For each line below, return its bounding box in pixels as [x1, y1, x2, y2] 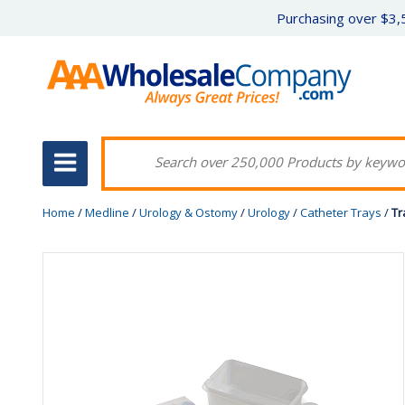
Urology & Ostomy [139, 204, 238, 221]
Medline [85, 204, 129, 221]
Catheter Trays [300, 204, 381, 221]
